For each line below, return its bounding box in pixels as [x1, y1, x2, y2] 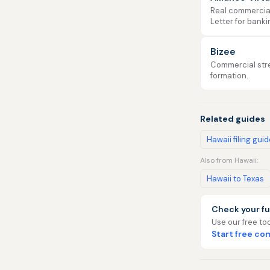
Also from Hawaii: [200, 155, 258, 165]
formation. [210, 71, 248, 81]
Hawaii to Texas [207, 174, 264, 184]
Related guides [200, 113, 265, 124]
